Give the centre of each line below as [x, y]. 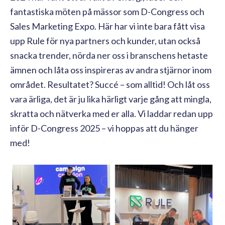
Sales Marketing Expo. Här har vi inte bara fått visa [107, 26]
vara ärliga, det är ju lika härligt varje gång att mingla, [111, 99]
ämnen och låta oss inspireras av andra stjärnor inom [111, 70]
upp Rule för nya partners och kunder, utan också [105, 41]
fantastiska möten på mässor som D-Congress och [107, 12]
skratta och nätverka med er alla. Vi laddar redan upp [111, 114]
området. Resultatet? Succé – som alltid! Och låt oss [110, 85]
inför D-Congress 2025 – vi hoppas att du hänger [104, 128]
